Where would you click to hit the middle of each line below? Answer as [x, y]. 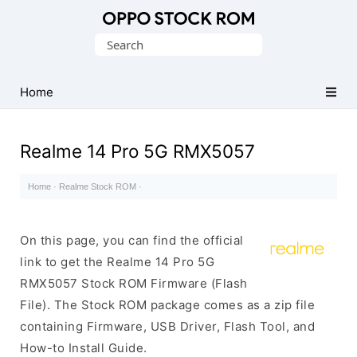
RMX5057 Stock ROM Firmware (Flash [134, 283]
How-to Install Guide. [84, 348]
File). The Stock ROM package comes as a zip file [167, 305]
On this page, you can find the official [132, 240]
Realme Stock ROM [98, 186]
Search [114, 43]
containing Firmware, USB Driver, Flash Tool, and [167, 326]
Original [43, 39]
